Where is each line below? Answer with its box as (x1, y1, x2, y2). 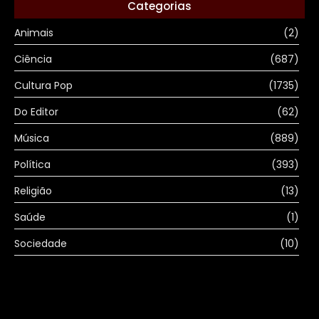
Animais (14, 25, 53, 40)
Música (14, 130, 49, 145)
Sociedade (14, 236, 67, 251)
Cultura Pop (14, 78, 73, 93)
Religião (14, 183, 52, 198)
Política (14, 157, 51, 172)
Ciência (14, 51, 52, 66)
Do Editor (14, 104, 58, 119)
